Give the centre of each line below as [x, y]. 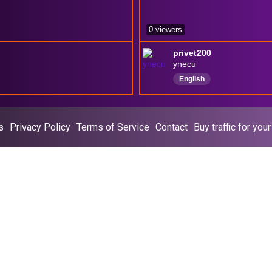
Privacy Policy [40, 127]
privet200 [192, 53]
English [192, 79]
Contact [171, 127]
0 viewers [165, 29]
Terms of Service [113, 127]
